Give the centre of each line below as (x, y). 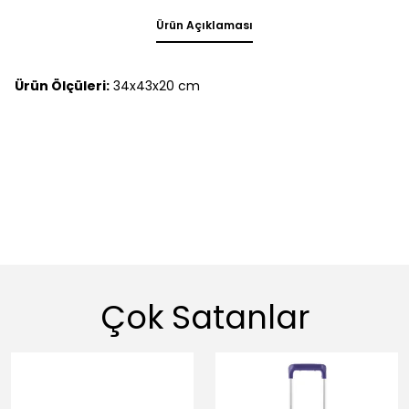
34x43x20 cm (155, 85)
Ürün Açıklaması (204, 25)
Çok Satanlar (204, 317)
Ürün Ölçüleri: (62, 85)
